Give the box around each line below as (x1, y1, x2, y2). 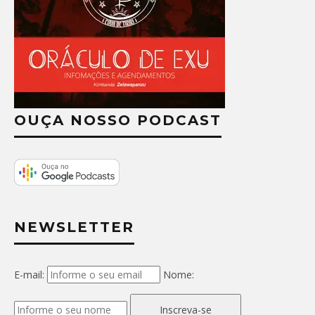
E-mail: (14, 267, 44, 281)
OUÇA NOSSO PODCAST (14, 111, 221, 129)
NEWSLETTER (14, 218, 134, 236)
